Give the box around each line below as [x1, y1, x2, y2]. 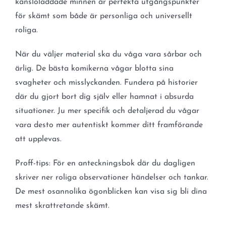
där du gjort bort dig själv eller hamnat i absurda [15, 92, 194, 101]
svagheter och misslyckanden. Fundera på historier [15, 78, 198, 87]
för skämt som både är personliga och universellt [15, 12, 192, 20]
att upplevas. [15, 135, 62, 143]
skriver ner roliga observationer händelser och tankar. [15, 173, 208, 182]
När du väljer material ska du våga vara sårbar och [15, 50, 202, 59]
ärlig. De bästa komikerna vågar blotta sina [15, 64, 174, 73]
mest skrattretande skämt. [15, 201, 109, 210]
